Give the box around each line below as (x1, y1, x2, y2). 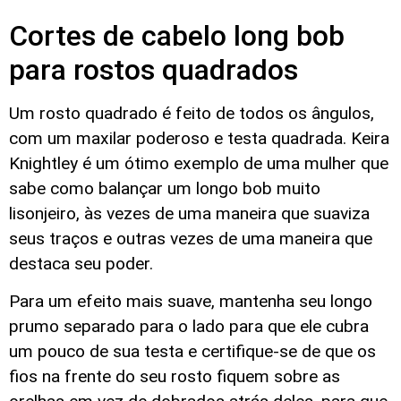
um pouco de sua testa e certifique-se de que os (9, 340, 376, 362)
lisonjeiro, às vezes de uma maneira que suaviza (9, 202, 370, 224)
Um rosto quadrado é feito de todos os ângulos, (9, 102, 374, 124)
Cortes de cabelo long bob (9, 18, 345, 53)
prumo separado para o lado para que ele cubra (9, 315, 369, 337)
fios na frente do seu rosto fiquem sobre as (9, 365, 340, 387)
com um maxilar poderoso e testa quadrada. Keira (9, 127, 389, 149)
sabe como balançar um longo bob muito (9, 177, 320, 199)
